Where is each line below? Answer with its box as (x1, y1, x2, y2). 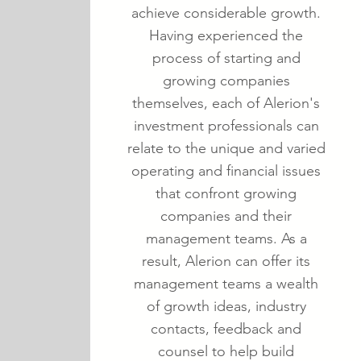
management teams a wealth (134, 275, 318, 293)
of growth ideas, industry (146, 297, 306, 315)
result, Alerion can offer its (142, 252, 310, 270)
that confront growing (156, 185, 297, 202)
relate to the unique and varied (127, 139, 326, 157)
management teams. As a (145, 230, 307, 247)
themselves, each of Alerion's (132, 94, 320, 112)
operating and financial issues (131, 162, 321, 180)
